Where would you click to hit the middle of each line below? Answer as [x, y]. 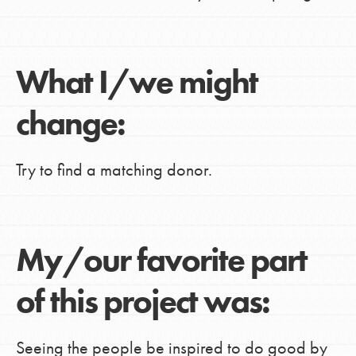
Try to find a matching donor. [114, 170]
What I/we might [136, 82]
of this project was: [142, 302]
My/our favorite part [161, 260]
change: [70, 124]
